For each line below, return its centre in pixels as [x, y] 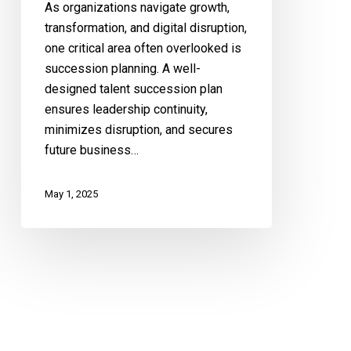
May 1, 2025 [71, 194]
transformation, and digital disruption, [145, 27]
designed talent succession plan [133, 89]
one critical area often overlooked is [143, 48]
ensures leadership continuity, [126, 109]
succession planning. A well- [122, 68]
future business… [91, 150]
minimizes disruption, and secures [138, 129]
